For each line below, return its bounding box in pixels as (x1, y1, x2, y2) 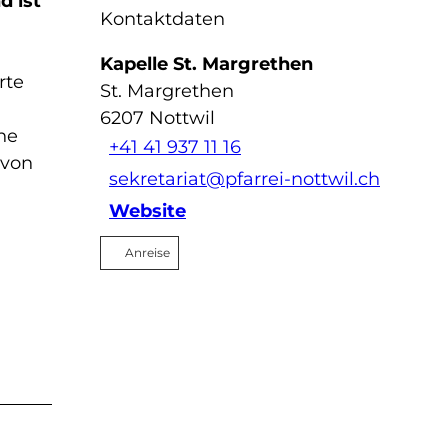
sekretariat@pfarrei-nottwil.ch (109, 168, 380, 191)
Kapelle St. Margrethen (100, 52, 313, 75)
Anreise (125, 244, 170, 260)
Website (109, 200, 186, 223)
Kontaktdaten (100, 7, 225, 30)
